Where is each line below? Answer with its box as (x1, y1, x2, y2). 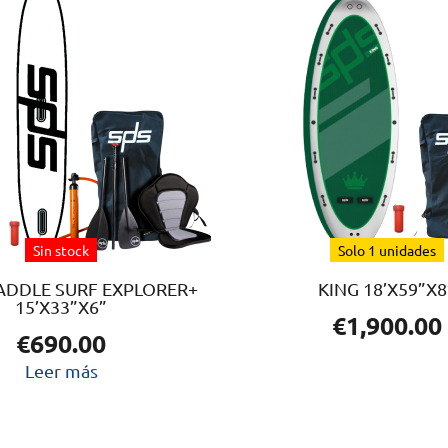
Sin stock (33, 240, 90, 259)
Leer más (24, 359, 98, 381)
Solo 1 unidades (337, 240, 436, 259)
